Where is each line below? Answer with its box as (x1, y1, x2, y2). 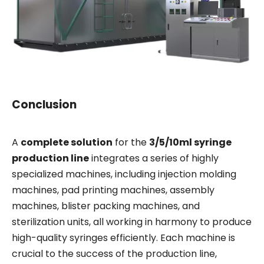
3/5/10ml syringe (149, 135, 232, 149)
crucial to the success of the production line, (12, 246, 217, 260)
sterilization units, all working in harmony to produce (12, 214, 252, 229)
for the (113, 135, 149, 149)
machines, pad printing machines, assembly (12, 183, 214, 197)
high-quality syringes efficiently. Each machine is (12, 230, 235, 245)
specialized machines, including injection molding (12, 167, 236, 181)
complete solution (21, 135, 113, 149)
